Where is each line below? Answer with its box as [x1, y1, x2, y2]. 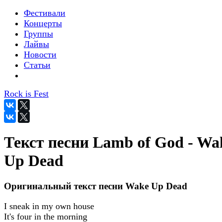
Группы [24, 29, 53, 39]
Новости [24, 50, 56, 59]
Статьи [24, 60, 51, 70]
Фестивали [24, 8, 65, 18]
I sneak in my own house [4, 201, 94, 211]
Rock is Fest [4, 89, 49, 99]
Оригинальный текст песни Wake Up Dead [4, 180, 187, 191]
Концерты [24, 18, 62, 28]
